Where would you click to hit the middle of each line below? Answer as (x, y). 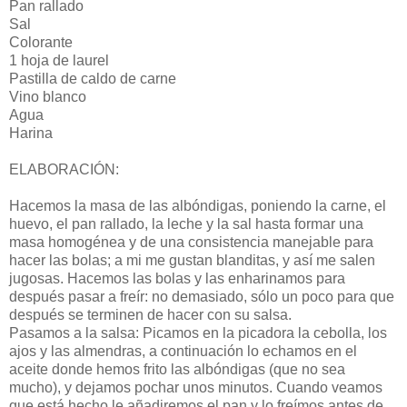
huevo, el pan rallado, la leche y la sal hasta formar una (186, 223)
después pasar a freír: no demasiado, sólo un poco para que (202, 296)
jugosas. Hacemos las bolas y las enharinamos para (177, 278)
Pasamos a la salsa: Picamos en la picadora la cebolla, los (198, 333)
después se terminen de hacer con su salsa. (150, 314)
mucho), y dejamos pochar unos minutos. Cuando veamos (196, 387)
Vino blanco (48, 96)
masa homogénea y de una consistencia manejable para (191, 242)
